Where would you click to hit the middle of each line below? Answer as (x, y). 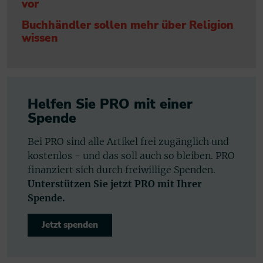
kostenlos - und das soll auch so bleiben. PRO (131, 155)
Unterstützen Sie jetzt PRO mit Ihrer (115, 183)
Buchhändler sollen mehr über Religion (128, 26)
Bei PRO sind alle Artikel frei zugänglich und (128, 141)
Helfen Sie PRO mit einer (110, 104)
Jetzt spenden (70, 225)
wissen (40, 38)
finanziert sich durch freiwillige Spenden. (122, 169)
